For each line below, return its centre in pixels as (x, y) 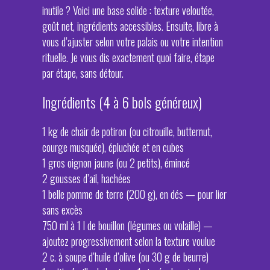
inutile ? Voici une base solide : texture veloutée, (128, 10)
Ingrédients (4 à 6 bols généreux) (122, 102)
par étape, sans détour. (83, 73)
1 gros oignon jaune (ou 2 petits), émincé (116, 163)
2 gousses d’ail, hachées (86, 178)
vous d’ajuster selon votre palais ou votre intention (133, 42)
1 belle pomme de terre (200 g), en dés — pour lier (134, 194)
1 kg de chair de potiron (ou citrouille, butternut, (127, 131)
